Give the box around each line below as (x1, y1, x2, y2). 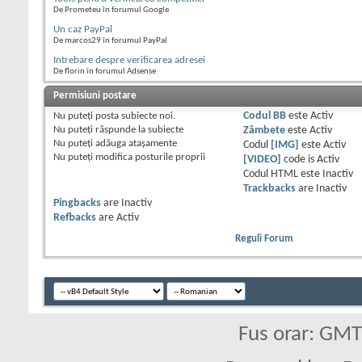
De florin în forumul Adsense (53, 66, 156, 76)
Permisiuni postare (53, 90, 137, 101)
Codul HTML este (242, 168, 322, 179)
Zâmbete (242, 124, 285, 136)
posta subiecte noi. (93, 110, 175, 121)
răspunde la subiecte (93, 124, 183, 135)
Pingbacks (53, 197, 101, 208)
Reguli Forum (234, 233, 293, 244)
